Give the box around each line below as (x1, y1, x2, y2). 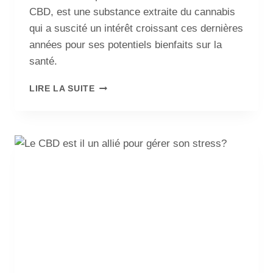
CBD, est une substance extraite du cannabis (29, 6, 235, 18)
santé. (29, 55, 57, 68)
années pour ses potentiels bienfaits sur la (29, 39, 222, 51)
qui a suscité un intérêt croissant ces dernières (29, 23, 243, 35)
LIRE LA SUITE (29, 84, 95, 94)
